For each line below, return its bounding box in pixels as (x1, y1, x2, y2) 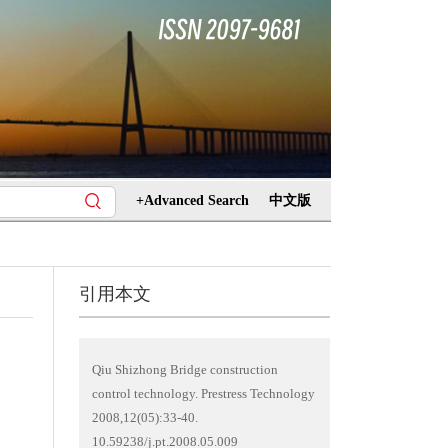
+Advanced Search (136, 193, 249, 208)
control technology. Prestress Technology (91, 386, 315, 401)
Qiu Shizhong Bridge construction (91, 362, 278, 377)
